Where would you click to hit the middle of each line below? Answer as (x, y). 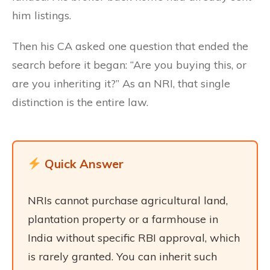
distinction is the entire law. (80, 102)
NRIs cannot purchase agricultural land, (128, 200)
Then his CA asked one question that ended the (130, 46)
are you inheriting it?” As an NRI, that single (121, 83)
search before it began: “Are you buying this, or (129, 65)
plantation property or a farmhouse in (123, 219)
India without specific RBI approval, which (134, 238)
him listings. (42, 15)
